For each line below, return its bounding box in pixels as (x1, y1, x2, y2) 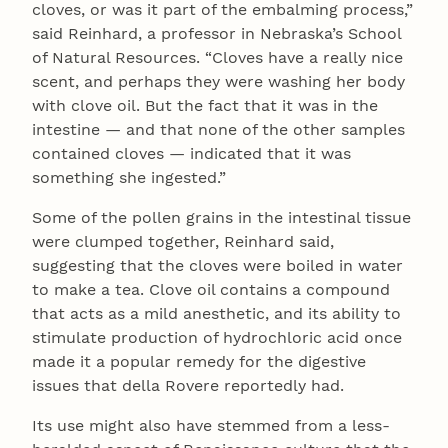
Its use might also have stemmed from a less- (32, 415, 390, 435)
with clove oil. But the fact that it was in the (32, 95, 378, 115)
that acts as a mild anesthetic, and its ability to (32, 303, 401, 323)
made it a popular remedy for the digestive (32, 351, 366, 371)
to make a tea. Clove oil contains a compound (32, 279, 390, 299)
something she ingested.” (32, 167, 226, 187)
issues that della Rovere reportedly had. (32, 375, 344, 395)
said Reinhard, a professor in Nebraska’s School (32, 23, 401, 43)
